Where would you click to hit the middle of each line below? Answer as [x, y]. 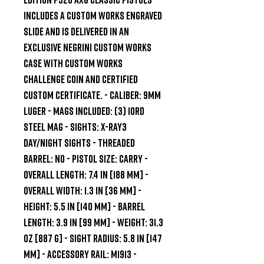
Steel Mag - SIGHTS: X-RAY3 [75, 126]
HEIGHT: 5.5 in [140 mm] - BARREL [84, 206]
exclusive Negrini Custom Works [88, 47]
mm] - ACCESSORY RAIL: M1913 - [80, 254]
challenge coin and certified [81, 79]
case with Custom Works [73, 63]
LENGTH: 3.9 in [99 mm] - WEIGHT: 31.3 [93, 222]
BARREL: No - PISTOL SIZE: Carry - [86, 158]
